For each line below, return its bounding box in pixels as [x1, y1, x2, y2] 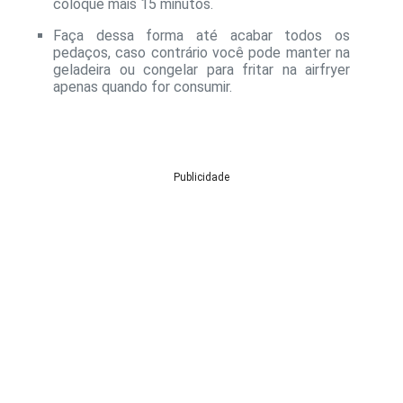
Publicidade [174, 171, 229, 184]
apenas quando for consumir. [53, 78, 232, 96]
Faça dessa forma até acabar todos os [53, 27, 350, 45]
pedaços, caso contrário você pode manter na [53, 44, 350, 62]
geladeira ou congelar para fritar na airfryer [53, 61, 350, 79]
